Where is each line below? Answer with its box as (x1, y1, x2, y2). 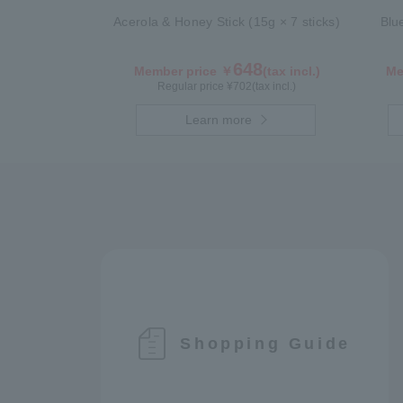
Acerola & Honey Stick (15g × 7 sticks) (113, 14, 340, 29)
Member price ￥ (133, 64, 233, 78)
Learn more (185, 112, 253, 127)
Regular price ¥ (157, 80, 233, 93)
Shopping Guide (180, 334, 351, 353)
